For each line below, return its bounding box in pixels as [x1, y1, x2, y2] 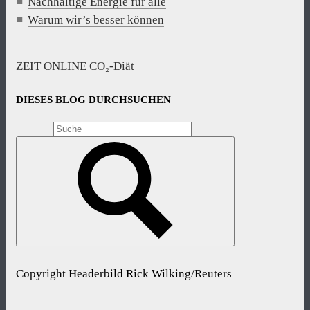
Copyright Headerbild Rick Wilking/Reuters [16, 267, 232, 281]
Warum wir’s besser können [28, 13, 164, 27]
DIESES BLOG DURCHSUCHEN [16, 94, 171, 106]
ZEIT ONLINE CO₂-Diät [16, 60, 134, 73]
